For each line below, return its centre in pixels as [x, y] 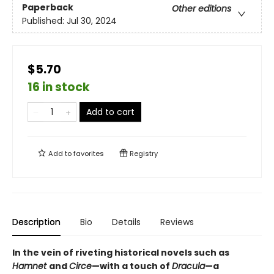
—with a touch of [132, 266]
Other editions [202, 9]
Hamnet [31, 266]
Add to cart [110, 112]
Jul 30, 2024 [92, 21]
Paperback [48, 8]
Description [36, 222]
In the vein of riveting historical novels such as [121, 253]
